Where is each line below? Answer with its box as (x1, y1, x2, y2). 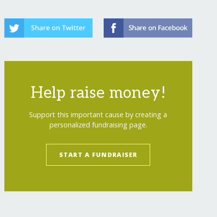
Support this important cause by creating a (29, 110, 168, 120)
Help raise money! (30, 84, 166, 103)
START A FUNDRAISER (59, 150, 138, 159)
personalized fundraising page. (49, 120, 147, 130)
